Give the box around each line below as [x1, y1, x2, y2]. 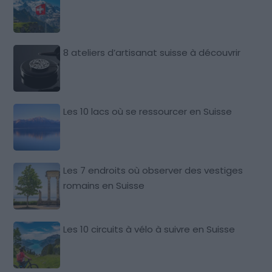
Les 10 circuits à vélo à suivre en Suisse [63, 222, 236, 236]
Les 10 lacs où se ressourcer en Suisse [63, 104, 233, 118]
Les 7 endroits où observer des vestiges [63, 163, 243, 177]
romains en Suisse [63, 178, 145, 192]
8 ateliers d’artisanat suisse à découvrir [63, 46, 241, 59]
